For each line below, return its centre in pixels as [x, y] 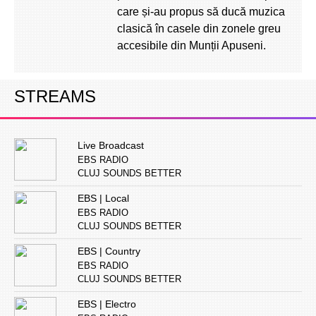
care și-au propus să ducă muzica [201, 12]
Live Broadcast [111, 145]
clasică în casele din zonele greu [199, 29]
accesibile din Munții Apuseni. [192, 45]
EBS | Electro [107, 304]
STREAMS [55, 96]
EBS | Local [103, 198]
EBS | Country [109, 251]
